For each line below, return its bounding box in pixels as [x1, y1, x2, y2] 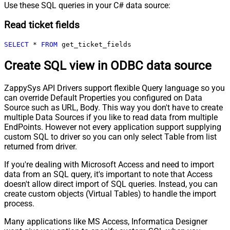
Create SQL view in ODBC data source [4, 58, 212, 73]
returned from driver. [4, 141, 77, 151]
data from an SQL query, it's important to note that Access [4, 169, 213, 179]
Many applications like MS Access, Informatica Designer [4, 216, 207, 226]
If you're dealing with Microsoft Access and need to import [4, 159, 214, 169]
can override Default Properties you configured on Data [4, 92, 202, 103]
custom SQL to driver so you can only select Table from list [4, 131, 217, 142]
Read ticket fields [4, 20, 80, 31]
